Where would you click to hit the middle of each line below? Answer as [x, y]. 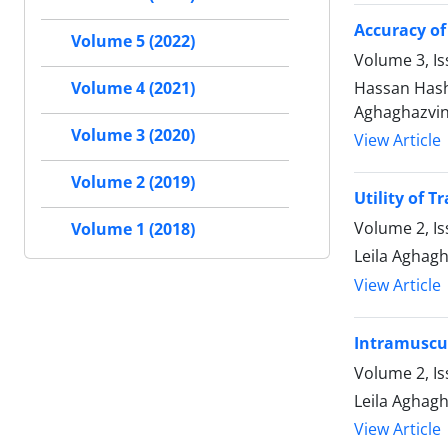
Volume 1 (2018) [133, 229]
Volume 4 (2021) [133, 88]
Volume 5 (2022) [133, 41]
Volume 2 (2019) [133, 182]
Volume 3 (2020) [133, 135]
